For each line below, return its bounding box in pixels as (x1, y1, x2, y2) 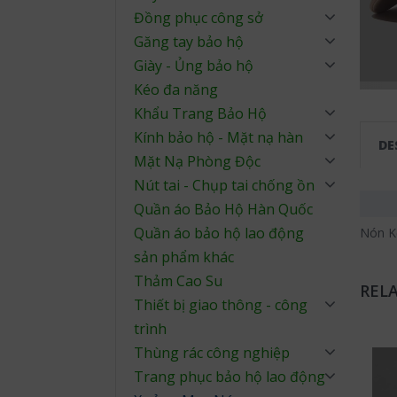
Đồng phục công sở (134, 8, 263, 27)
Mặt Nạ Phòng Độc (134, 152, 261, 171)
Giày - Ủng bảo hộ (134, 56, 253, 75)
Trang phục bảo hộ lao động (134, 367, 325, 386)
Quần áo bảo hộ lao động (134, 223, 304, 243)
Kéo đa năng (134, 80, 218, 99)
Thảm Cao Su (134, 271, 222, 291)
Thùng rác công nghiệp (134, 343, 290, 362)
